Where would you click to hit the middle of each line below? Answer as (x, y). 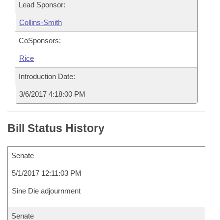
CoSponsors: (40, 41)
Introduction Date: (47, 76)
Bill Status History (56, 128)
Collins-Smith (41, 22)
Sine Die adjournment (46, 191)
